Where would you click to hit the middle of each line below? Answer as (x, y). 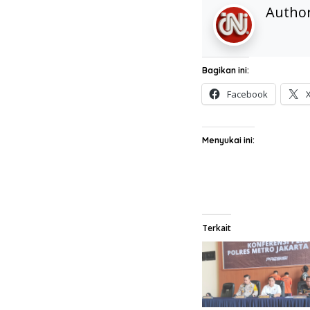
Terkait (217, 228)
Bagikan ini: (226, 70)
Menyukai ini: (228, 140)
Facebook (247, 94)
